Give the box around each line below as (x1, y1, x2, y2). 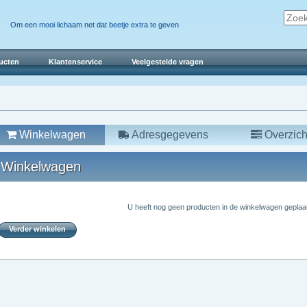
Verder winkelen (9, 225, 66, 233)
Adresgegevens (131, 129, 208, 140)
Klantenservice (48, 58, 102, 66)
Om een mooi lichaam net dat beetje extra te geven (10, 21, 179, 29)
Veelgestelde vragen (131, 58, 204, 66)
